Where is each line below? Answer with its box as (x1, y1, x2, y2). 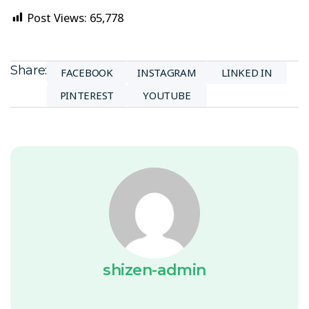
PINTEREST (59, 88, 114, 103)
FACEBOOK (61, 66, 113, 80)
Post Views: (27, 9, 87, 26)
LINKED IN (221, 66, 272, 80)
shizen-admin (103, 261, 206, 280)
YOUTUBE (143, 88, 191, 103)
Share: (10, 62, 47, 78)
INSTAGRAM (137, 66, 197, 80)
